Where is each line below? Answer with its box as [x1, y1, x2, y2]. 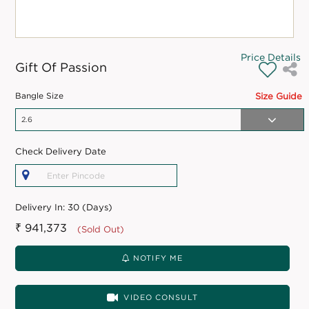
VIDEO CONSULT [123, 293, 198, 301]
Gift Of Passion [15, 61, 108, 74]
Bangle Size [15, 91, 64, 100]
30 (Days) [68, 202, 113, 212]
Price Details [240, 52, 301, 62]
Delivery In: [15, 202, 68, 212]
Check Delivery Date [15, 146, 107, 156]
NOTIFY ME [130, 254, 183, 262]
